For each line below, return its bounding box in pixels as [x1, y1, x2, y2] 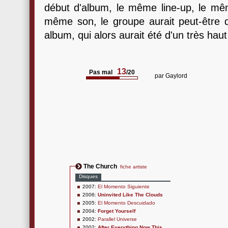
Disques [79, 174, 98, 179]
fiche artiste [120, 164, 147, 169]
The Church [83, 163, 117, 170]
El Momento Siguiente [98, 184, 150, 189]
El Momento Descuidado [98, 200, 155, 206]
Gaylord [165, 72, 187, 79]
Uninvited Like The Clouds [98, 192, 163, 197]
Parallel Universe [98, 216, 137, 222]
